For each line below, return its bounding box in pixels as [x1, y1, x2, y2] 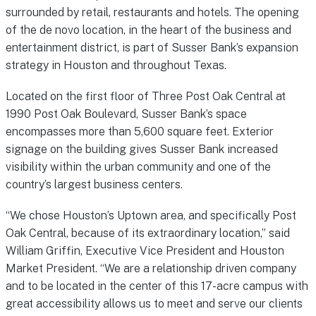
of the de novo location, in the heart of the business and [5, 23, 291, 37]
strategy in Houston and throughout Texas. [5, 58, 226, 72]
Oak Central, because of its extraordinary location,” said [5, 226, 290, 241]
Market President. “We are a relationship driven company [5, 262, 296, 276]
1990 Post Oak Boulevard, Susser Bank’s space [5, 107, 247, 121]
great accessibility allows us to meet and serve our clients [5, 297, 303, 311]
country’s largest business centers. [5, 178, 183, 192]
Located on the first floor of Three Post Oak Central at [5, 90, 286, 104]
